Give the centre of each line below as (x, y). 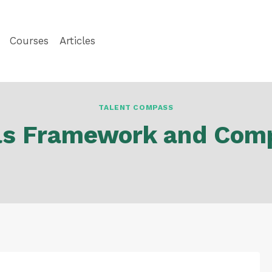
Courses (29, 41)
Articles (78, 41)
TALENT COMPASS (136, 108)
